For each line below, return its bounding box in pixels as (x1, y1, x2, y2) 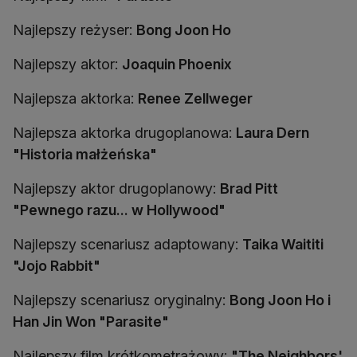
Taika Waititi (242, 236, 324, 253)
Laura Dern (236, 124, 309, 141)
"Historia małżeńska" (13, 146, 157, 163)
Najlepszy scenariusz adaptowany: (13, 236, 242, 253)
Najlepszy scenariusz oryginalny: (13, 292, 229, 308)
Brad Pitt (220, 180, 278, 197)
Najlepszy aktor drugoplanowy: (13, 180, 220, 197)
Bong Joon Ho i (229, 292, 331, 308)
